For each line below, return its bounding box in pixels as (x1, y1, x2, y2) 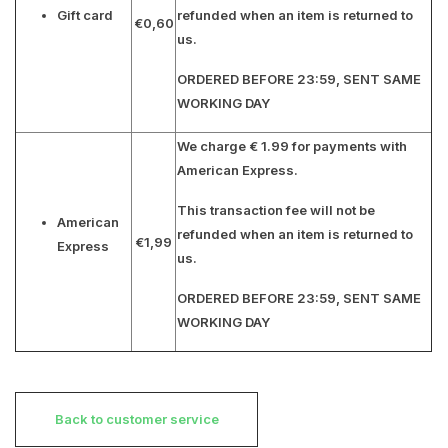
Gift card (57, 7, 113, 23)
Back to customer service (54, 411, 219, 427)
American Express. (177, 162, 301, 178)
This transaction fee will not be (177, 202, 375, 218)
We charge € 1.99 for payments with (177, 138, 407, 154)
